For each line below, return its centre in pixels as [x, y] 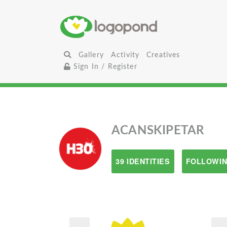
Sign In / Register [104, 67]
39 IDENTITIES [143, 161]
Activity [125, 55]
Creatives [163, 55]
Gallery [91, 55]
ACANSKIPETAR [158, 131]
